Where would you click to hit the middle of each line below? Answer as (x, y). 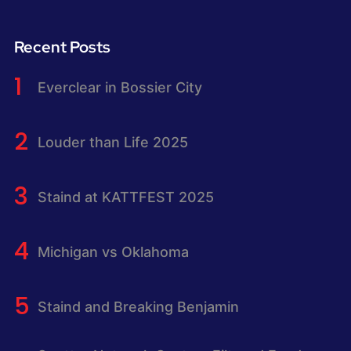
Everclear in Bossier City (119, 87)
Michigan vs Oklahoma (113, 251)
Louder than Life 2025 (112, 142)
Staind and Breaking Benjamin (138, 306)
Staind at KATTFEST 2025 (125, 197)
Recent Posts (62, 47)
